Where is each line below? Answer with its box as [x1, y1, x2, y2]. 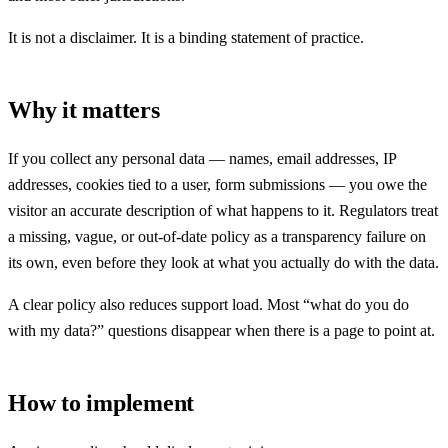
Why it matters [8, 96, 160, 123]
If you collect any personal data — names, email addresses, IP [8, 149, 396, 167]
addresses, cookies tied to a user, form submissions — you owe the [8, 175, 427, 193]
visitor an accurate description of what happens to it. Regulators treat [8, 201, 438, 219]
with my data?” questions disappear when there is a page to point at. [8, 321, 435, 339]
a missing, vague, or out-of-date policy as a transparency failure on [8, 227, 426, 245]
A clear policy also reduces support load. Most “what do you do [8, 295, 409, 313]
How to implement [8, 389, 195, 416]
